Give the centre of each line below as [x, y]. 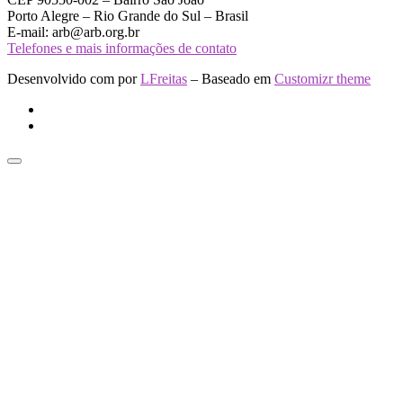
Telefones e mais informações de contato [122, 48]
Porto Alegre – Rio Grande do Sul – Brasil [128, 15]
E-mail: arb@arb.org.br [73, 31]
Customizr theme [322, 78]
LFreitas [164, 78]
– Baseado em [231, 78]
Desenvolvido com [63, 78]
